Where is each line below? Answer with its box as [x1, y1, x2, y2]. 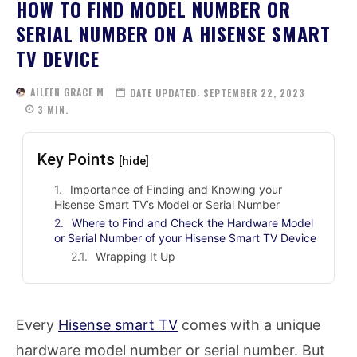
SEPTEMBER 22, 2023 [203, 85, 306, 100]
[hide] [119, 154, 150, 169]
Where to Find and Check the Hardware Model [72, 216, 314, 230]
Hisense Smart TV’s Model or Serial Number [54, 198, 284, 212]
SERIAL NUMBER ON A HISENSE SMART [16, 19, 331, 48]
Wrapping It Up [96, 249, 179, 264]
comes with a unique [178, 316, 320, 334]
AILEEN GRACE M [30, 85, 104, 100]
